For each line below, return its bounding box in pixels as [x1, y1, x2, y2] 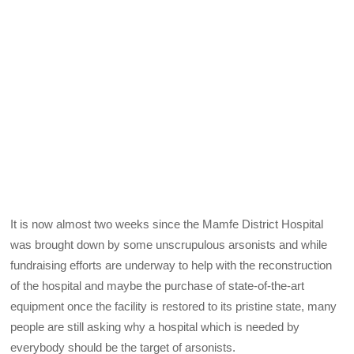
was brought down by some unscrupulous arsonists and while [10, 237, 328, 251]
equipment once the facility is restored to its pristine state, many [10, 299, 337, 313]
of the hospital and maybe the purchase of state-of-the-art [10, 278, 305, 292]
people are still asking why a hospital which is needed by [10, 319, 300, 333]
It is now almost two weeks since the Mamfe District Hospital [10, 217, 324, 231]
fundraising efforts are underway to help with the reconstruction [10, 258, 333, 272]
